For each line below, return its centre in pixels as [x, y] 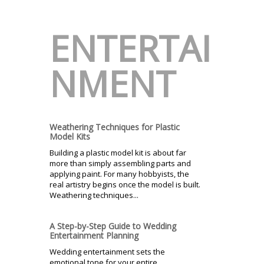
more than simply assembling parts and [120, 163]
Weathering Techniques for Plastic [115, 127]
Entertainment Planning [94, 235]
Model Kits [70, 136]
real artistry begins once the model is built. [125, 184]
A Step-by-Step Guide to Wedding [113, 226]
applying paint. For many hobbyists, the [119, 174]
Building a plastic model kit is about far [118, 152]
